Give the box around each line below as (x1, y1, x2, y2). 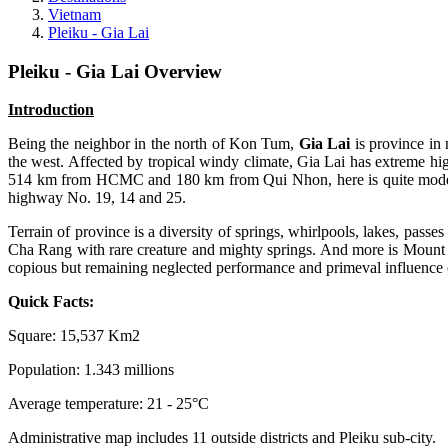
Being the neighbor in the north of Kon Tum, (8, 135, 299, 153)
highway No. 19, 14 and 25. (8, 189, 186, 207)
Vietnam (48, 5, 101, 23)
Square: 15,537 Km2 (8, 327, 140, 345)
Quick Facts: (8, 293, 94, 311)
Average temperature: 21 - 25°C (8, 395, 209, 413)
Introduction (8, 101, 94, 119)
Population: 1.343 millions (8, 361, 174, 379)
